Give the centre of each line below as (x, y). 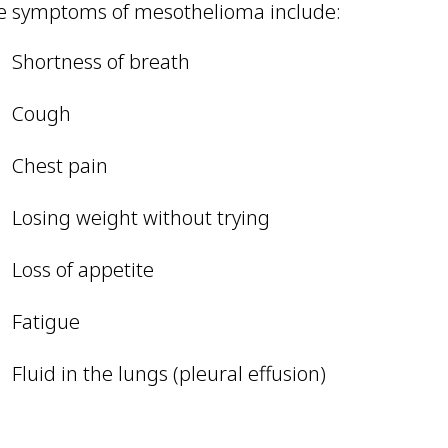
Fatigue (49, 321)
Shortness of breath (104, 61)
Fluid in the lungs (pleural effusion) (169, 373)
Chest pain (63, 165)
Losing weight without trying (141, 217)
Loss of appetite (86, 269)
